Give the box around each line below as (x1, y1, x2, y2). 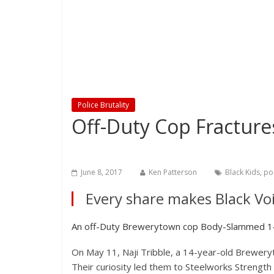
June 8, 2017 (81, 167, 122, 177)
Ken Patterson (149, 167, 197, 177)
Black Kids (225, 167, 260, 177)
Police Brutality (78, 100, 129, 110)
